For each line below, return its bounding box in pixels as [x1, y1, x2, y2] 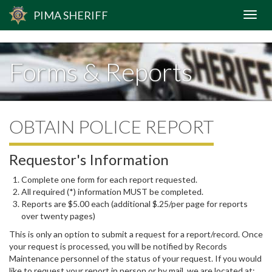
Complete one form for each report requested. [21, 174, 197, 185]
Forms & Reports [9, 56, 192, 87]
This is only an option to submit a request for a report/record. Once [9, 229, 263, 239]
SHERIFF [61, 8, 108, 22]
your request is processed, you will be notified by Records [9, 241, 227, 251]
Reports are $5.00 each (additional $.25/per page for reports [21, 199, 248, 209]
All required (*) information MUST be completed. [21, 186, 203, 197]
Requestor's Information [9, 151, 169, 168]
